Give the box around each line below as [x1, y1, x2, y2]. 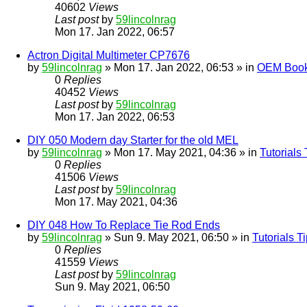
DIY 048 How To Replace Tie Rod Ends [27, 219, 220, 232]
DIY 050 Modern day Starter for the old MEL [27, 134, 238, 147]
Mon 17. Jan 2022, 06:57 [55, 26, 175, 38]
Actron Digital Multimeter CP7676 [27, 49, 190, 62]
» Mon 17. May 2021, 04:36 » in [102, 147, 260, 159]
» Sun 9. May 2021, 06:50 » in [102, 232, 252, 244]
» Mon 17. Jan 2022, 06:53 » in [102, 62, 257, 74]
